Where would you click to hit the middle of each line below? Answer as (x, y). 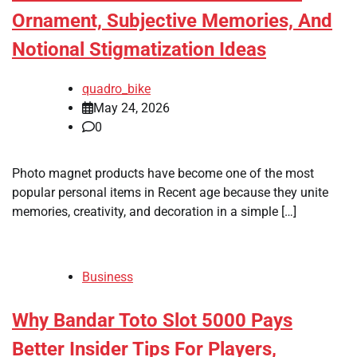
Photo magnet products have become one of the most (163, 173)
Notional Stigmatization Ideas (139, 49)
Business (108, 277)
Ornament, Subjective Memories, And (172, 20)
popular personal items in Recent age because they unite (170, 192)
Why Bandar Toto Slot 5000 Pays (152, 320)
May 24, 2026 (131, 108)
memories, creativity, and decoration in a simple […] (154, 211)
